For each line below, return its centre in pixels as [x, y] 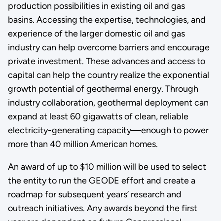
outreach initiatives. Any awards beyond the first [102, 208]
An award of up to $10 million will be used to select [107, 166]
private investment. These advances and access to [106, 61]
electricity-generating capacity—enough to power [108, 130]
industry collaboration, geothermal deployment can [108, 102]
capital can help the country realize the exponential [108, 75]
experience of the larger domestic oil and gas [96, 33]
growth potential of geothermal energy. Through [103, 89]
